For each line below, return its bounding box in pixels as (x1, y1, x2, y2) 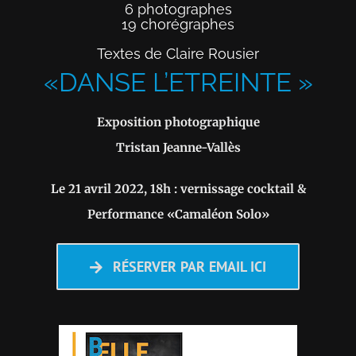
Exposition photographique (96, 114, 260, 130)
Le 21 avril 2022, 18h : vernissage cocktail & (50, 181, 306, 197)
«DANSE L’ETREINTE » (43, 66, 313, 98)
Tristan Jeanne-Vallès (115, 140, 241, 156)
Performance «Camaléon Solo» (87, 207, 269, 222)
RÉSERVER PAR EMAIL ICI (112, 257, 266, 277)
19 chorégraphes (122, 16, 234, 33)
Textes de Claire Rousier (97, 44, 259, 62)
